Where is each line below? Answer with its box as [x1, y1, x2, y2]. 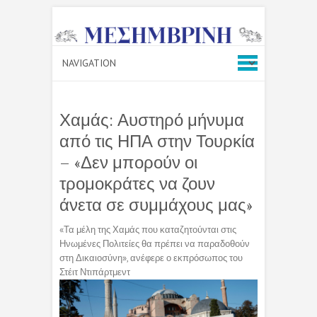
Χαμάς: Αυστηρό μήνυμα [59, 110, 244, 129]
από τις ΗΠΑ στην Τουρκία [59, 131, 255, 151]
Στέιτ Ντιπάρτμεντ [59, 265, 130, 278]
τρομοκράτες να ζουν [59, 173, 215, 193]
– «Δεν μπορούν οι [59, 152, 197, 172]
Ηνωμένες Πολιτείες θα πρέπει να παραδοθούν [59, 237, 250, 250]
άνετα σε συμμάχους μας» [59, 195, 253, 214]
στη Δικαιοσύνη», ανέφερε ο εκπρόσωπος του [59, 251, 243, 264]
